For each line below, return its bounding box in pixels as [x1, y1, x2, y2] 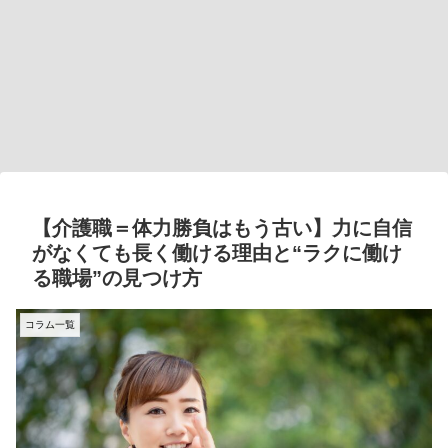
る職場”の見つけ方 [32, 267, 202, 290]
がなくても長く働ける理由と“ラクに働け [32, 242, 402, 265]
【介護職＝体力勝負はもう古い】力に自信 [32, 217, 412, 240]
